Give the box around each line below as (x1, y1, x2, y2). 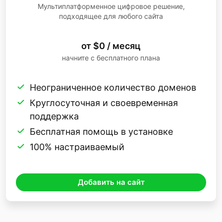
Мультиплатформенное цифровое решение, (37, 1, 185, 10)
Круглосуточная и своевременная (30, 97, 178, 108)
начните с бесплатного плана (62, 53, 160, 62)
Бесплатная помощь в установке (30, 126, 173, 137)
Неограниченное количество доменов (30, 82, 196, 93)
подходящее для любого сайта (59, 11, 163, 20)
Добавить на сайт (77, 177, 145, 187)
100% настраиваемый (30, 141, 124, 152)
